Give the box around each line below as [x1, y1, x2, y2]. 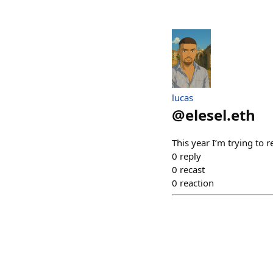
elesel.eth [185, 105, 255, 125]
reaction [180, 177, 214, 189]
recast [180, 163, 205, 175]
